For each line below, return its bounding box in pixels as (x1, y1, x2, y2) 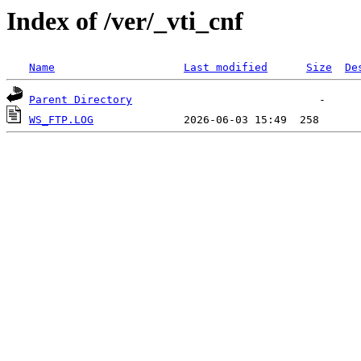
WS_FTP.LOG (29, 114, 93, 127)
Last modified (184, 61, 268, 74)
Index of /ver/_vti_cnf (6, 6, 243, 35)
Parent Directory (29, 93, 132, 106)
